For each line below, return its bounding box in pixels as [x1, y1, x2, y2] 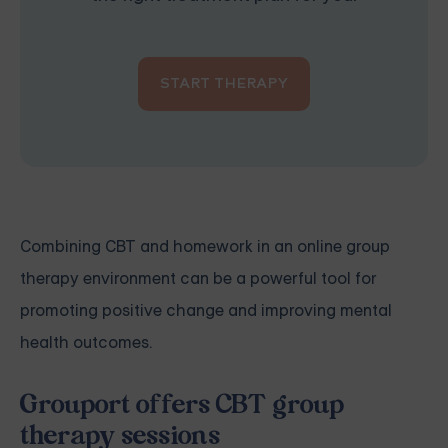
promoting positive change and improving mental [20, 300, 392, 322]
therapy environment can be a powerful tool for [20, 268, 377, 290]
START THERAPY [160, 75, 288, 93]
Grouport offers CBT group [20, 392, 344, 421]
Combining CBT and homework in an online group [20, 236, 390, 258]
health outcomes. [20, 332, 152, 354]
